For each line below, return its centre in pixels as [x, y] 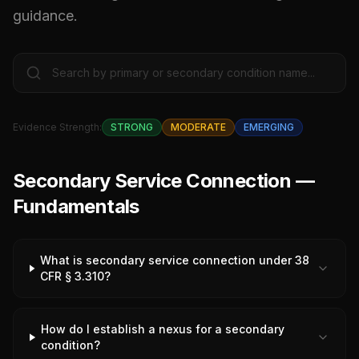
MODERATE [198, 127]
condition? [70, 345]
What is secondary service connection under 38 [175, 260]
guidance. [45, 16]
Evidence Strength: [57, 127]
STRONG [132, 127]
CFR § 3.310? [76, 276]
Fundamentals [76, 206]
